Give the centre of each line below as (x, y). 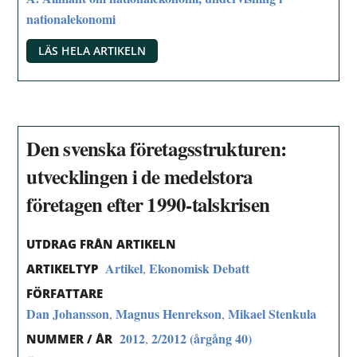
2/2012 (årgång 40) (202, 338)
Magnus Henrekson (169, 313)
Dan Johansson (68, 313)
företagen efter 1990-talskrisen (148, 204)
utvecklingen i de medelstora (140, 176)
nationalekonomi (71, 18)
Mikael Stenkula (273, 313)
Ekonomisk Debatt (200, 269)
